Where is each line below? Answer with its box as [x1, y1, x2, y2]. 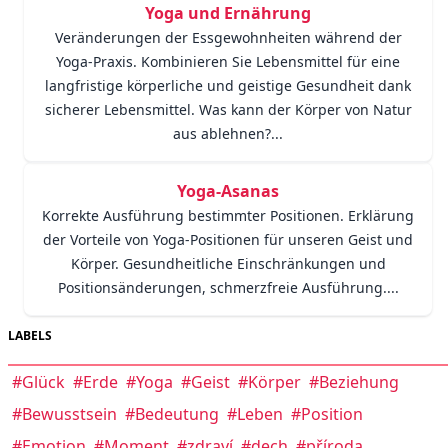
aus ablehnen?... [173, 124, 283, 143]
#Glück [12, 371, 65, 393]
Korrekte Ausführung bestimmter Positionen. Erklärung [42, 206, 414, 225]
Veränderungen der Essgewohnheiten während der [54, 28, 402, 47]
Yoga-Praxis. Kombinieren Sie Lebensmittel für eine [56, 52, 400, 71]
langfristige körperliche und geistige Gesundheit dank [45, 76, 411, 95]
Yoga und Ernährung [145, 2, 311, 24]
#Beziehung [309, 371, 399, 393]
